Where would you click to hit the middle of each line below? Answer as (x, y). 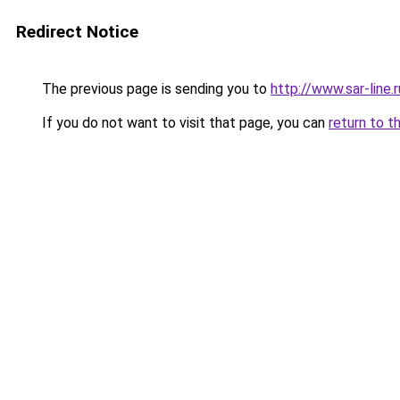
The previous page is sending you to (154, 89)
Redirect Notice (77, 32)
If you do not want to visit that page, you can (183, 123)
